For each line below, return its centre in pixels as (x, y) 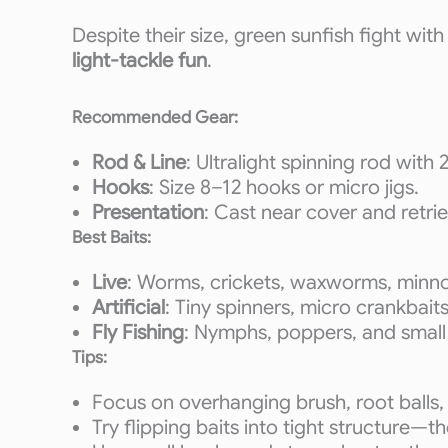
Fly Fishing (138, 332)
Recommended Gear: (155, 117)
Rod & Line (139, 162)
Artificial (128, 307)
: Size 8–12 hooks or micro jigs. (284, 187)
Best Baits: (111, 237)
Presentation (148, 212)
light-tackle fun (139, 60)
